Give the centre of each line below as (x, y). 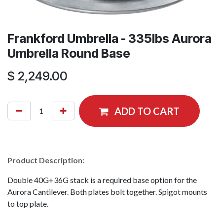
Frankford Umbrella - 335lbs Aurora (110, 39)
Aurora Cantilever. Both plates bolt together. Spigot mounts (107, 192)
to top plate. (28, 204)
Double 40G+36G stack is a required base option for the (102, 180)
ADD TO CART (147, 111)
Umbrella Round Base (69, 54)
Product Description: (46, 160)
